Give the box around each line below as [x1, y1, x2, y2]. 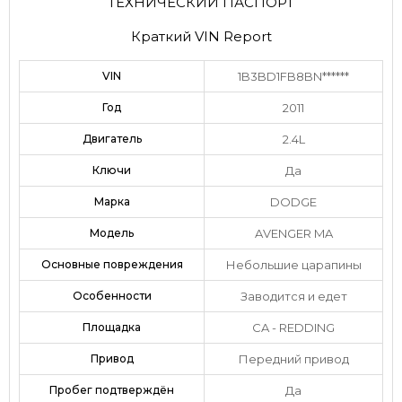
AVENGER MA [254, 226, 333, 241]
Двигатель [82, 132, 142, 146]
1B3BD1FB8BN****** [238, 69, 349, 84]
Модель [90, 226, 134, 240]
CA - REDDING [252, 320, 335, 336]
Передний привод [238, 352, 349, 367]
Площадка [83, 320, 141, 335]
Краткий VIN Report [130, 28, 272, 46]
